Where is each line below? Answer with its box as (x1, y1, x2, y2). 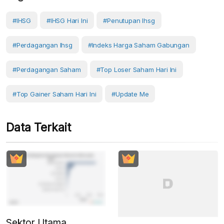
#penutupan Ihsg (103, 16, 155, 25)
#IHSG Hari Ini (46, 16, 88, 25)
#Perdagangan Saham (12, 65, 81, 74)
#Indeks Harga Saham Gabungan (87, 41, 189, 49)
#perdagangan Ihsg (12, 41, 72, 49)
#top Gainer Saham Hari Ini (12, 90, 96, 98)
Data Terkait (6, 120, 71, 135)
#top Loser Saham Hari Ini (96, 65, 177, 74)
